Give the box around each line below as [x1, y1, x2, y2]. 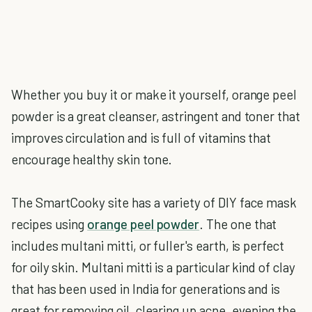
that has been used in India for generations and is [11, 281, 281, 297]
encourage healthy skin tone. [11, 151, 173, 167]
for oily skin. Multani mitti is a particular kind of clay [11, 259, 295, 275]
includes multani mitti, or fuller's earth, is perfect [11, 237, 284, 253]
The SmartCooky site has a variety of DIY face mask [11, 194, 297, 210]
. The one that [199, 216, 277, 232]
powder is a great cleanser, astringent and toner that [11, 108, 300, 124]
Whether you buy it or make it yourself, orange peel [11, 86, 297, 102]
